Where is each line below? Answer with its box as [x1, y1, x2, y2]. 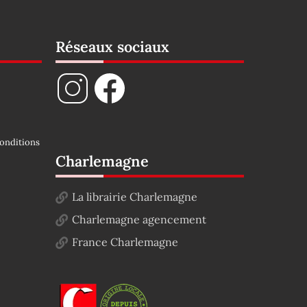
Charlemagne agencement [72, 212, 206, 226]
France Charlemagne [72, 234, 178, 249]
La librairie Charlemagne [72, 189, 197, 204]
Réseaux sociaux [56, 37, 169, 57]
